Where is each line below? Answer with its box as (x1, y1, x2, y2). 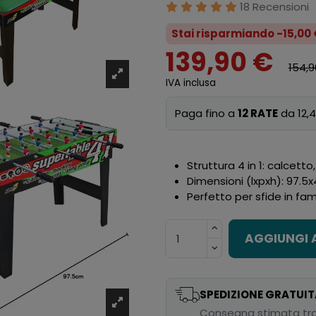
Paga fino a (175, 105, 238, 121)
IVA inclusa (166, 75, 217, 90)
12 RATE (238, 105, 279, 121)
